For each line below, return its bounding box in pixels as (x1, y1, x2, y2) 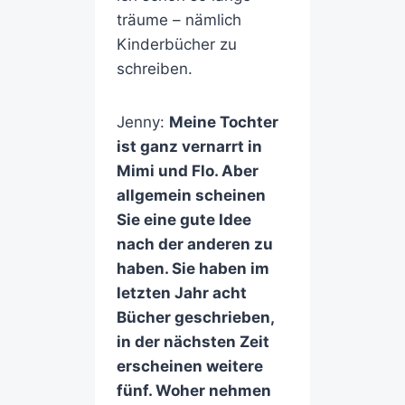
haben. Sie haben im (116, 259, 269, 278)
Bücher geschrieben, (116, 308, 274, 327)
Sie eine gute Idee (116, 211, 251, 230)
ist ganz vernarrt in (116, 137, 262, 156)
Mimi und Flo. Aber (116, 162, 259, 181)
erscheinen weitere (116, 357, 263, 376)
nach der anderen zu (116, 235, 273, 254)
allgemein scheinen (116, 186, 266, 205)
